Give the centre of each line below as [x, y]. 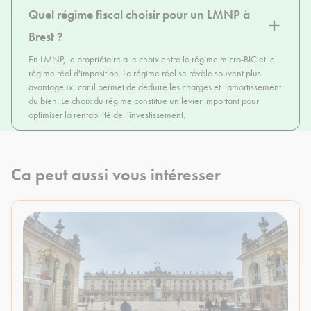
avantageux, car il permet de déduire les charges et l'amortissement [155, 87]
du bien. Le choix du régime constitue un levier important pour [144, 101]
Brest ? [46, 37]
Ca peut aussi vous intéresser [116, 175]
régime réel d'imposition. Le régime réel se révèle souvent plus [145, 73]
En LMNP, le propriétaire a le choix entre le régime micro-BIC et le [152, 59]
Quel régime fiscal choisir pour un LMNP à [139, 15]
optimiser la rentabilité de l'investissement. [107, 115]
